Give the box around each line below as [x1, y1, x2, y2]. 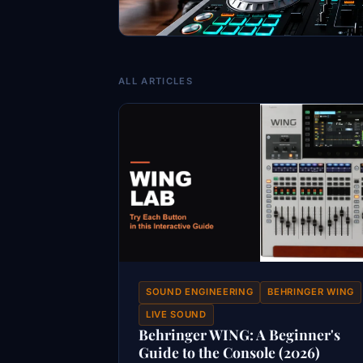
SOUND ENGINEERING [146, 286, 254, 298]
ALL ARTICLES [118, 75, 194, 87]
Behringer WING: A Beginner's [139, 325, 340, 344]
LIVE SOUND [146, 308, 207, 320]
